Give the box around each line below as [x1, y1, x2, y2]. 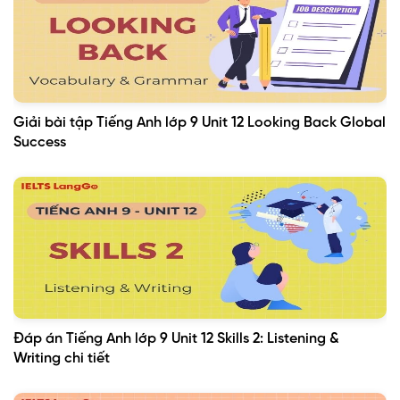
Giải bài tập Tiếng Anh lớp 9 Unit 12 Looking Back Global [13, 115, 386, 131]
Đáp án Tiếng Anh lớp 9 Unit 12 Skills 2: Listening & [13, 331, 339, 347]
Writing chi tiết [13, 351, 110, 367]
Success [13, 135, 66, 151]
